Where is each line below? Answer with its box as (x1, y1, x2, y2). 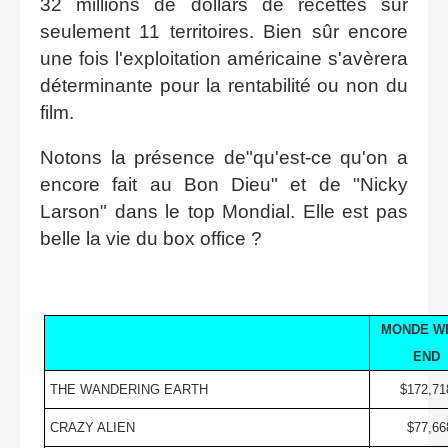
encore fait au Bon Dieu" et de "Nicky (40, 173, 408, 195)
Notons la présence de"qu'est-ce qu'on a (40, 146, 408, 168)
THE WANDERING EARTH (49, 381, 208, 397)
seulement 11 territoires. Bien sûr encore (40, 20, 408, 42)
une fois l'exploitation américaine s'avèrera (40, 47, 408, 69)
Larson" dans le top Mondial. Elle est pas (40, 200, 408, 222)
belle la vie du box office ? (40, 227, 267, 249)
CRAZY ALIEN (49, 419, 135, 435)
